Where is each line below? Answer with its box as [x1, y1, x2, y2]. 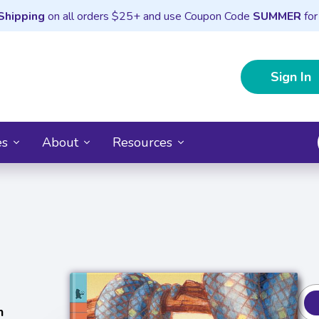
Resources [113, 133, 172, 151]
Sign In [271, 68, 311, 85]
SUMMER [252, 9, 301, 24]
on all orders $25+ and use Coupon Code [44, 9, 253, 24]
